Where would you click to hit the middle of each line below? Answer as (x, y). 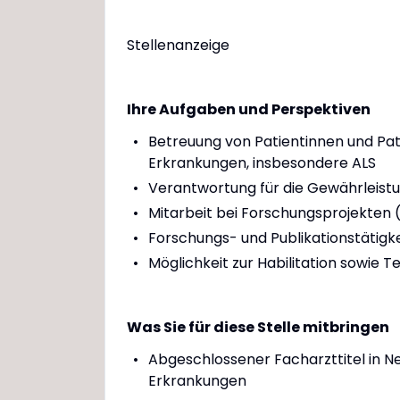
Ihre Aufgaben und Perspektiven (249, 109)
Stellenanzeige (178, 45)
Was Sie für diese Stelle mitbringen (258, 327)
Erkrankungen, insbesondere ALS (262, 163)
